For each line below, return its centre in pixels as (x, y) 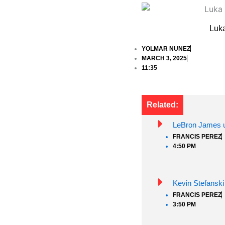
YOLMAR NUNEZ (166, 48)
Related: (162, 104)
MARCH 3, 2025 (164, 58)
